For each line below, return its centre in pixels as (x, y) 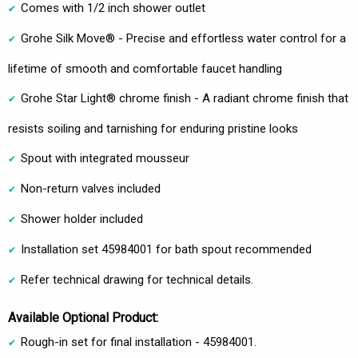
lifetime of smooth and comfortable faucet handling (145, 68)
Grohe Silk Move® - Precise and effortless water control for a (183, 38)
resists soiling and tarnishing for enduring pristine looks (153, 128)
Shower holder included (82, 219)
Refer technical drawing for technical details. (137, 279)
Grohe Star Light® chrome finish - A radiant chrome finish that (185, 98)
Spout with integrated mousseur (105, 158)
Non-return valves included (91, 188)
